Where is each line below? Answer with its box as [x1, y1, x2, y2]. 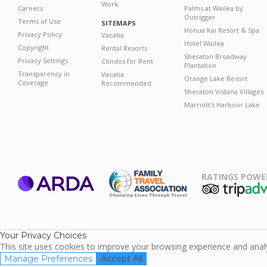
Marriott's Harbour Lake [184, 100, 260, 109]
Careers [18, 4, 43, 13]
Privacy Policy [18, 30, 62, 39]
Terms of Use [18, 17, 61, 26]
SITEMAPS [101, 18, 136, 27]
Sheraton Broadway [184, 52, 247, 61]
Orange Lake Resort [184, 74, 248, 83]
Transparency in [18, 69, 70, 78]
